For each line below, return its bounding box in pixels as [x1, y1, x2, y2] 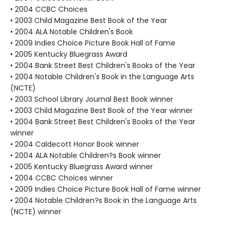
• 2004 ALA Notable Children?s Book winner [10, 150, 161, 161]
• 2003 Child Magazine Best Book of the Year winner [10, 105, 193, 116]
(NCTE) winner [10, 207, 61, 217]
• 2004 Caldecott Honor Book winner [10, 139, 139, 149]
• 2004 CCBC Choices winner [10, 173, 113, 183]
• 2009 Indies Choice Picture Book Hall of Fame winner [10, 184, 201, 194]
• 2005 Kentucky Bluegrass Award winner [10, 162, 153, 172]
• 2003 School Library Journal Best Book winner [10, 94, 173, 104]
